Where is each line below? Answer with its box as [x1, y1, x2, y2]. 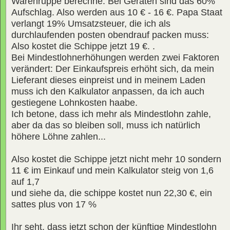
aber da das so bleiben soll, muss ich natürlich [11, 120, 200, 130]
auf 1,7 [11, 176, 40, 187]
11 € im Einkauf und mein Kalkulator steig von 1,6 [11, 165, 214, 176]
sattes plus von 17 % [11, 199, 97, 209]
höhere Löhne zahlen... [11, 131, 106, 142]
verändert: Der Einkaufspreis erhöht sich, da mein [11, 63, 214, 74]
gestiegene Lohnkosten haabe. [11, 97, 138, 108]
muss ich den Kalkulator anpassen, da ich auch [11, 86, 204, 97]
